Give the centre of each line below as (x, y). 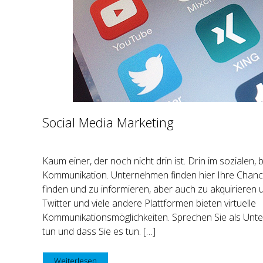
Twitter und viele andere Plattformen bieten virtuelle (149, 203)
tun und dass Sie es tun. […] (99, 231)
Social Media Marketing (108, 122)
